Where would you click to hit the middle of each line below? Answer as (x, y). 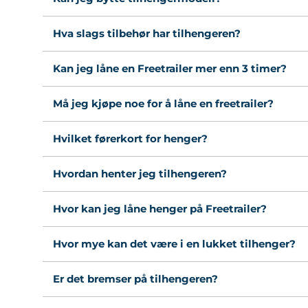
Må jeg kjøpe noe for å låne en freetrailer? (163, 104)
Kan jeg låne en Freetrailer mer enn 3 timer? (170, 69)
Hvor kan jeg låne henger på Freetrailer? (160, 209)
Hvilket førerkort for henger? (130, 139)
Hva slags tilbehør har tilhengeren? (147, 34)
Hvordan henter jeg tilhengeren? (140, 174)
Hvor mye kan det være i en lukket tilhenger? (174, 244)
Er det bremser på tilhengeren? (135, 279)
